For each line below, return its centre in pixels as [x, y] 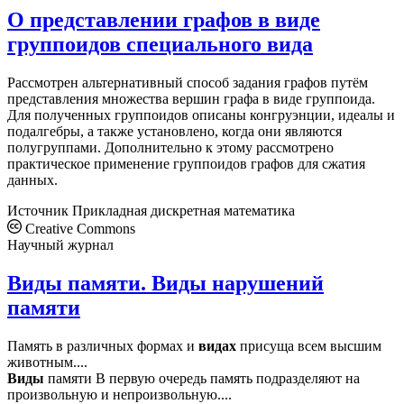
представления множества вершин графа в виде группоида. [191, 99]
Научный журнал [60, 245]
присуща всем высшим [309, 346]
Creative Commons [78, 229]
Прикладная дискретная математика [184, 211]
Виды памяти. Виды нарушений [165, 284]
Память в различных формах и [103, 346]
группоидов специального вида [160, 45]
